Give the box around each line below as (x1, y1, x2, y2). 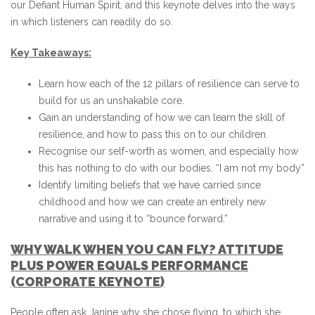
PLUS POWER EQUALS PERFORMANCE (11, 258, 248, 273)
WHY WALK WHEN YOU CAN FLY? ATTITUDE (11, 242, 283, 257)
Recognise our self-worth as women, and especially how (39, 146, 298, 157)
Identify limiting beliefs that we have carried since (39, 179, 261, 191)
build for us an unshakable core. (39, 95, 184, 106)
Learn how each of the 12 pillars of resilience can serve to (39, 78, 300, 89)
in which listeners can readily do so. (11, 16, 173, 27)
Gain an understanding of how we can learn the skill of (39, 112, 285, 123)
